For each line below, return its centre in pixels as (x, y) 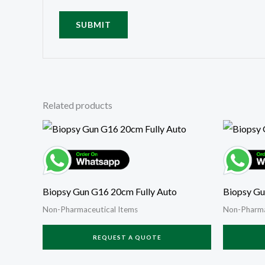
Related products (77, 105)
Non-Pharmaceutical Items (90, 210)
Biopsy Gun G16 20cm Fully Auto (110, 192)
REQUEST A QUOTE (127, 237)
